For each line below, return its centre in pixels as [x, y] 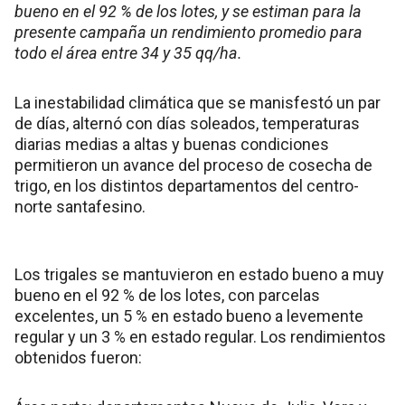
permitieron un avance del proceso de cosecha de [193, 165]
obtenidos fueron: [78, 358]
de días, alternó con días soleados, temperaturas [187, 124]
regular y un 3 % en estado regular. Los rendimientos [200, 337]
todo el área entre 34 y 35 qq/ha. [128, 53]
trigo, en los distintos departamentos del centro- [187, 186]
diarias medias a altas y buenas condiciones [172, 145]
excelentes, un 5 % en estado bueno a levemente [189, 316]
